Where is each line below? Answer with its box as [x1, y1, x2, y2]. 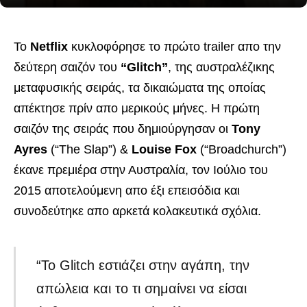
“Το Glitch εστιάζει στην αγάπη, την [36, 258, 250, 273]
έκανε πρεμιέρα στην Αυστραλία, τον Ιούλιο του [14, 163, 268, 177]
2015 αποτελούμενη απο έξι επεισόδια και [14, 184, 240, 197]
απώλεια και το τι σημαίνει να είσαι [36, 281, 247, 297]
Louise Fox [132, 143, 197, 156]
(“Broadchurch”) [197, 143, 286, 156]
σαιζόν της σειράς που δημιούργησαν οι [14, 122, 232, 136]
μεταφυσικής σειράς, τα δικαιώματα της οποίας [14, 81, 266, 95]
